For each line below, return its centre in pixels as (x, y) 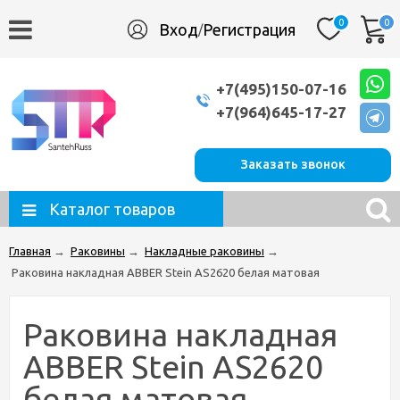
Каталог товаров (112, 209)
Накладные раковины (204, 251)
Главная (30, 251)
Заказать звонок (293, 164)
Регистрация (249, 29)
